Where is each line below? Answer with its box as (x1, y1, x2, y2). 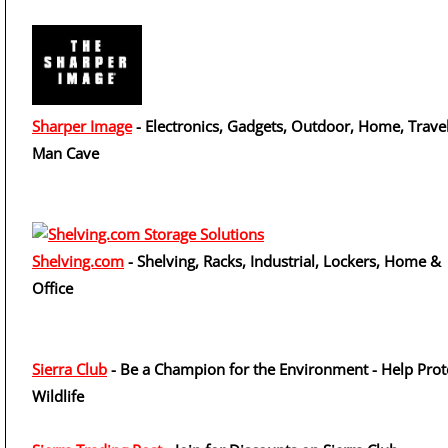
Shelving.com (32, 251, 124, 271)
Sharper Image (32, 116, 132, 136)
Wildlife (32, 386, 84, 406)
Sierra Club (32, 359, 107, 379)
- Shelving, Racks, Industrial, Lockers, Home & (124, 251, 441, 271)
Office (32, 278, 73, 298)
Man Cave (32, 143, 99, 163)
